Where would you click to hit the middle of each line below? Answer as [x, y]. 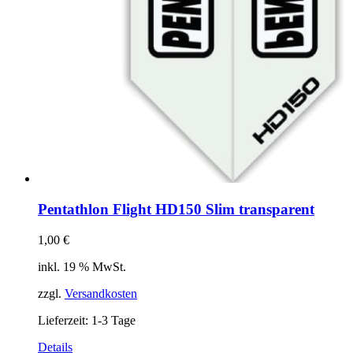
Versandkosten [101, 293]
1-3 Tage [113, 320]
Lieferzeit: [65, 320]
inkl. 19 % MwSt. [82, 266]
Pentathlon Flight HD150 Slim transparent [176, 209]
